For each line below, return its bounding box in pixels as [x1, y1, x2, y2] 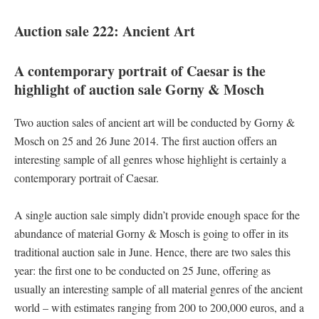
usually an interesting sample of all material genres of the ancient [14, 281, 303, 296]
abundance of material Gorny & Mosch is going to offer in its [14, 226, 288, 241]
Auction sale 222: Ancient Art [14, 21, 195, 41]
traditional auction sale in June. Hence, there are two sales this [14, 244, 291, 259]
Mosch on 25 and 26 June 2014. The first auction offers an [14, 133, 277, 148]
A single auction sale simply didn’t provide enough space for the [14, 207, 300, 222]
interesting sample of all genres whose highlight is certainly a [14, 152, 286, 167]
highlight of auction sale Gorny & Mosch [14, 79, 264, 100]
